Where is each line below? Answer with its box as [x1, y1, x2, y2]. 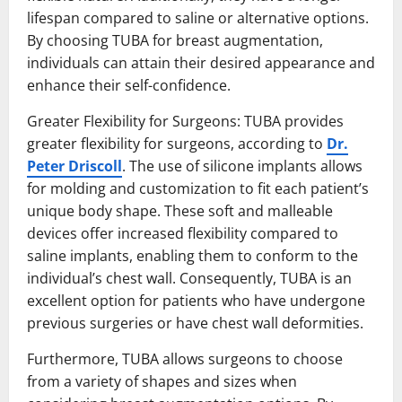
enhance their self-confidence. [27, 74, 231, 95]
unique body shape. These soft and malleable [27, 200, 333, 221]
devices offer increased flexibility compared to [27, 223, 338, 243]
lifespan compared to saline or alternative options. [27, 7, 369, 28]
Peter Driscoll [27, 155, 122, 176]
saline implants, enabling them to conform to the [27, 245, 358, 266]
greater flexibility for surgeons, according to [27, 133, 327, 153]
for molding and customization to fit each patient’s [27, 178, 369, 198]
